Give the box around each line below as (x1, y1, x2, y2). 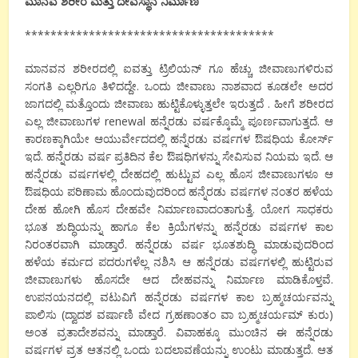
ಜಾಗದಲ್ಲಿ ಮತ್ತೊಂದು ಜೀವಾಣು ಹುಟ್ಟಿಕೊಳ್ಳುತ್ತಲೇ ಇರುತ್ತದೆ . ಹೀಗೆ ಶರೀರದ (25, 95, 333, 111)
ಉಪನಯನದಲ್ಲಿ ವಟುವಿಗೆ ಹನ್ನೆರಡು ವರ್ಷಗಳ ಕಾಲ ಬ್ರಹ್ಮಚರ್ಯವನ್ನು (25, 288, 333, 304)
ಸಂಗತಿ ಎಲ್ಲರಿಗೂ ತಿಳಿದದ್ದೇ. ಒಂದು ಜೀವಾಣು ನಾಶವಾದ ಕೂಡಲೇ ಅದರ (25, 78, 333, 93)
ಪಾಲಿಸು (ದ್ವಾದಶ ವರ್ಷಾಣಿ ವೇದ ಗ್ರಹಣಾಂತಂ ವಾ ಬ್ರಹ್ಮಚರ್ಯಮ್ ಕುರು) (25, 306, 333, 322)
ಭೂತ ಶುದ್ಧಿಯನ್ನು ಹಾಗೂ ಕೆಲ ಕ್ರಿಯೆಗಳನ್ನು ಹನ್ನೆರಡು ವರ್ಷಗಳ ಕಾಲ (25, 218, 333, 234)
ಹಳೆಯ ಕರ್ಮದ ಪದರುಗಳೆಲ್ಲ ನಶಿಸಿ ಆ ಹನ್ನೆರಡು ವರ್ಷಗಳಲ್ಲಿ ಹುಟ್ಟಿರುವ (25, 253, 333, 269)
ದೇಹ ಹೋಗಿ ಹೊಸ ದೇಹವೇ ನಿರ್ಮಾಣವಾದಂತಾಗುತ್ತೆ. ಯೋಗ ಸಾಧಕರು (25, 201, 333, 217)
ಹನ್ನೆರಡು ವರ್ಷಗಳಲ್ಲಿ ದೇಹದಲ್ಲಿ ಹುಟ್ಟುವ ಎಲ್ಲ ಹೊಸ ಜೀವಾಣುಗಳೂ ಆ (25, 165, 333, 181)
